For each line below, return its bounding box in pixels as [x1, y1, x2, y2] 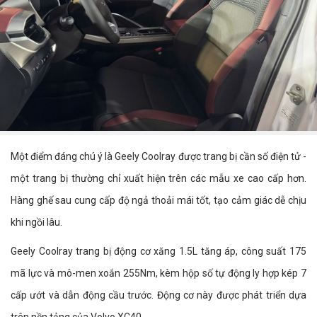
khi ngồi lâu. [11, 216, 62, 228]
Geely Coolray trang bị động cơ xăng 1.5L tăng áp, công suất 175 [11, 245, 306, 257]
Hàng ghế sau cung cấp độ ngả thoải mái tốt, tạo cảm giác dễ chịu [11, 194, 306, 206]
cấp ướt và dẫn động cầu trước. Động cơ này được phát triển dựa [11, 289, 306, 301]
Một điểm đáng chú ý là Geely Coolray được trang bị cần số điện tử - [11, 150, 306, 162]
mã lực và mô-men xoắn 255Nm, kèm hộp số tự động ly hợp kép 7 [11, 267, 306, 279]
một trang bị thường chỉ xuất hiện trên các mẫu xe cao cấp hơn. [11, 172, 306, 184]
